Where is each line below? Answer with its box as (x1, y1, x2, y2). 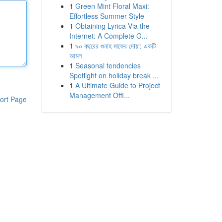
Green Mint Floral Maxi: (75, 1, 149, 11)
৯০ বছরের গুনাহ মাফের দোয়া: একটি (75, 41, 156, 51)
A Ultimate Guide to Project (75, 80, 160, 90)
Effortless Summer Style (69, 11, 144, 21)
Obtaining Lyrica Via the (75, 21, 150, 31)
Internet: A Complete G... (69, 31, 148, 41)
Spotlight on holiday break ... (69, 70, 159, 80)
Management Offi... (69, 90, 130, 100)
